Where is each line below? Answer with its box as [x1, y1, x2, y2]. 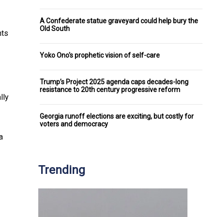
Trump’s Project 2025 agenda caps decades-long [40, 77, 188, 86]
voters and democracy [40, 120, 108, 128]
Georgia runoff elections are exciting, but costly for [40, 112, 194, 120]
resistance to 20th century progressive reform [40, 85, 180, 93]
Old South [40, 24, 70, 32]
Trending [38, 163, 85, 177]
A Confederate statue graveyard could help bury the [40, 16, 198, 25]
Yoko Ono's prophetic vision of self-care [40, 51, 160, 59]
